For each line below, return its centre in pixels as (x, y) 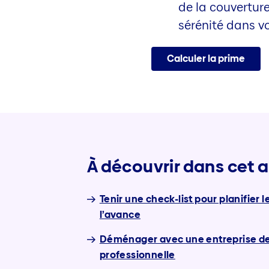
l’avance (120, 214)
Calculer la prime (206, 59)
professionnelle (137, 255)
